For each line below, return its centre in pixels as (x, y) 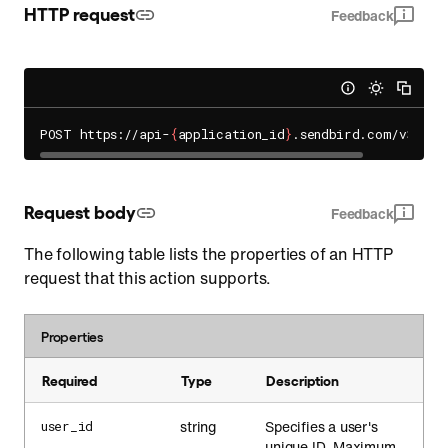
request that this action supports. (148, 278)
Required (69, 379)
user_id (67, 426)
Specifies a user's (321, 426)
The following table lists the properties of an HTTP (208, 254)
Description (303, 379)
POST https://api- (105, 134)
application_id (231, 134)
